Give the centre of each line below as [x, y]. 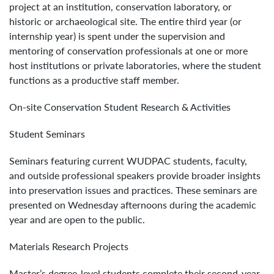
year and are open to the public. [77, 219]
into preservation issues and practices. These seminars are [133, 190]
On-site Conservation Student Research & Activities [120, 106]
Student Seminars [47, 133]
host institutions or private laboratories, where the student [135, 65]
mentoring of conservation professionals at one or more [128, 50]
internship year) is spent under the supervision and [117, 35]
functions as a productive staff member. [94, 80]
